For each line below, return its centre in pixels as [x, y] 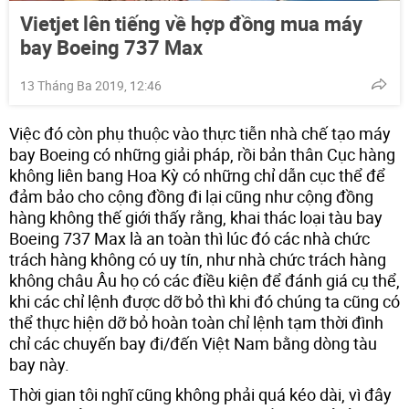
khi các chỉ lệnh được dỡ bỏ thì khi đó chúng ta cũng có [204, 301]
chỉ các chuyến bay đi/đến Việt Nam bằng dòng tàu [193, 343]
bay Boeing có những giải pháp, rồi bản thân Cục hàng [202, 154]
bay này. [39, 364]
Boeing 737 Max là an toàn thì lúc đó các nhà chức [189, 238]
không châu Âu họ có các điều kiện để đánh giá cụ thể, [204, 280]
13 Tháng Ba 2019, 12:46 [91, 85]
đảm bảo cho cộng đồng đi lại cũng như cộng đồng [191, 196]
